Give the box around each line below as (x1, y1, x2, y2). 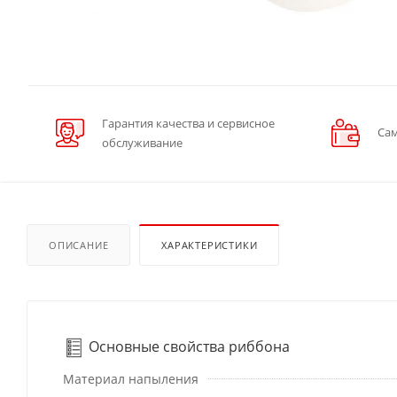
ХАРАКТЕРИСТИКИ (161, 238, 258, 253)
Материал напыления (63, 370, 198, 388)
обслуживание (102, 135, 183, 152)
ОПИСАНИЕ (49, 238, 109, 253)
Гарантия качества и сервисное (102, 115, 275, 132)
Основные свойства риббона (85, 337, 290, 357)
